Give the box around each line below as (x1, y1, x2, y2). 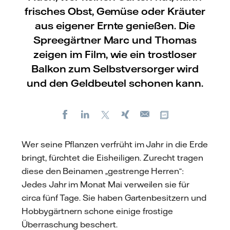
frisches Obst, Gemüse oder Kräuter (25, 5, 205, 17)
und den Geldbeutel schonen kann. (26, 76, 204, 89)
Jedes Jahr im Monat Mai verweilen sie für (22, 179, 189, 189)
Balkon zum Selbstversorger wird (31, 62, 199, 75)
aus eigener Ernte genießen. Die (35, 19, 195, 32)
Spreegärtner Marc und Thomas (33, 33, 197, 46)
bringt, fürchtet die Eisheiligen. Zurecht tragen (22, 152, 203, 163)
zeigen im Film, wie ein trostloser (33, 48, 197, 61)
